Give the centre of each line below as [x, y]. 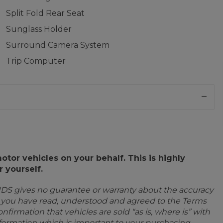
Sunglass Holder [39, 29]
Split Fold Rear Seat [45, 13]
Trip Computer [36, 61]
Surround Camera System [57, 45]
